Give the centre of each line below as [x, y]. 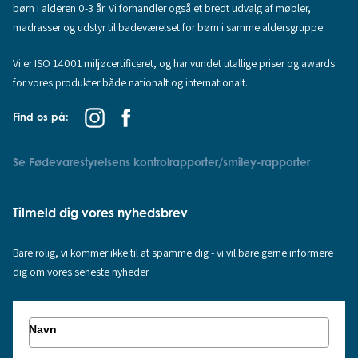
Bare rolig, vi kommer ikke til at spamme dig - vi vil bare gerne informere [173, 252]
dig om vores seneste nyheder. [82, 271]
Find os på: [41, 117]
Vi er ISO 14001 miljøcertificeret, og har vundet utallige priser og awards [174, 63]
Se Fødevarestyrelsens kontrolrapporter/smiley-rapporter [163, 161]
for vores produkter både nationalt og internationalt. [131, 82]
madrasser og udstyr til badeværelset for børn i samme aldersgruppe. [169, 28]
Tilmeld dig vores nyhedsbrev [101, 212]
